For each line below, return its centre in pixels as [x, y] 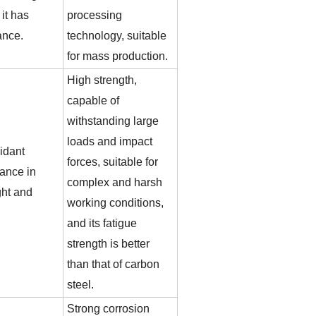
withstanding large [113, 121]
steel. [80, 285]
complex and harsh [115, 182]
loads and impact [110, 141]
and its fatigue [102, 223]
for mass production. [117, 56]
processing [95, 15]
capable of [93, 101]
